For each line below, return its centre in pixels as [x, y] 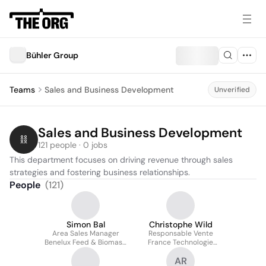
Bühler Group [52, 55]
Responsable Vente [180, 233]
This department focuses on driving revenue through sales [121, 160]
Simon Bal [85, 224]
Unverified [232, 90]
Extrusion [85, 260]
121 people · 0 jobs [73, 145]
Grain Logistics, [85, 251]
